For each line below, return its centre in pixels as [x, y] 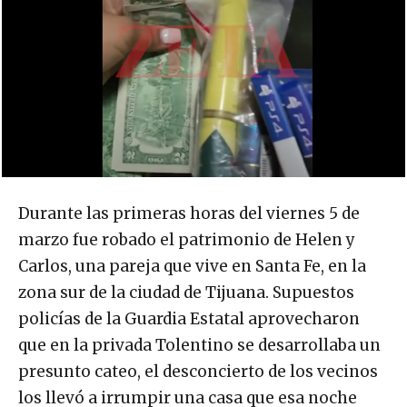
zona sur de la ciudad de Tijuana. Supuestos [186, 293]
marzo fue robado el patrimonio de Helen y [187, 240]
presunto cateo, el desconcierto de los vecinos [198, 372]
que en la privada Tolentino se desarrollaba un [199, 346]
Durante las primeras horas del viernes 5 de [189, 214]
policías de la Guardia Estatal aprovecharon [189, 319]
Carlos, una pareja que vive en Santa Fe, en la [192, 267]
